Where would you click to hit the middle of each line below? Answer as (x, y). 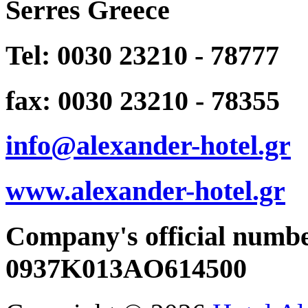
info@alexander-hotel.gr (148, 146)
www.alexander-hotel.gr (145, 191)
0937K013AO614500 (126, 268)
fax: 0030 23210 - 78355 (143, 100)
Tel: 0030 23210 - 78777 (142, 56)
